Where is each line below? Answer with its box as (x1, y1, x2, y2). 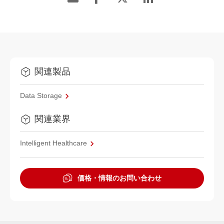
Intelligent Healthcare (20, 139, 87, 147)
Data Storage (20, 91, 62, 100)
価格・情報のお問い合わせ (77, 173, 161, 182)
